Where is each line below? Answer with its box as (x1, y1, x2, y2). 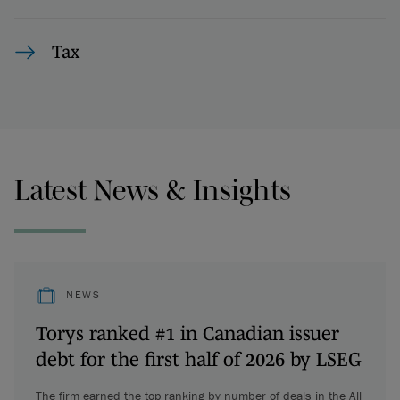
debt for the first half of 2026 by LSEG (36, 347, 362, 370)
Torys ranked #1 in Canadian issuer (36, 321, 339, 344)
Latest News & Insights (14, 174, 291, 205)
